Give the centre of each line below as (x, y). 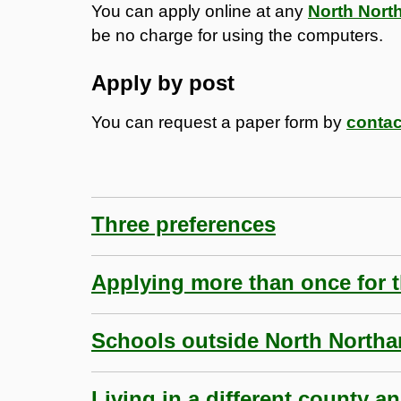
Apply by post (163, 82)
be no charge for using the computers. (237, 35)
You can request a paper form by (219, 122)
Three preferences (183, 224)
